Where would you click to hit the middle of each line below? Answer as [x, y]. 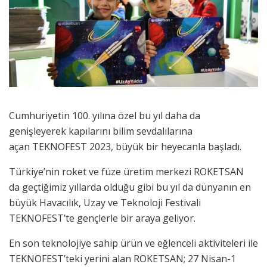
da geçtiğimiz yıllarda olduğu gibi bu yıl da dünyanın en [130, 187]
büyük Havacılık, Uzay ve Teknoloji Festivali [105, 202]
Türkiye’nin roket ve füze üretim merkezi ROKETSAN [126, 171]
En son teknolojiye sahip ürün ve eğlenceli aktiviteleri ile [133, 243]
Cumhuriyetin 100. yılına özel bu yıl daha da [105, 115]
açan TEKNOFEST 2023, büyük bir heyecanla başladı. [125, 146]
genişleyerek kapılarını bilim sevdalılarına [101, 131]
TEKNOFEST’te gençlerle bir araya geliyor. [102, 218]
